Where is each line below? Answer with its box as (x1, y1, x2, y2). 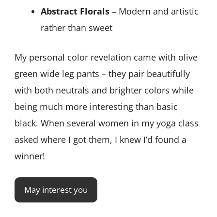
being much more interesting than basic (15, 101, 178, 113)
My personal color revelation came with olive (15, 51, 198, 63)
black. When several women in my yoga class (15, 117, 199, 129)
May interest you (24, 184, 88, 196)
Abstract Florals (41, 5, 109, 17)
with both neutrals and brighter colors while (15, 84, 194, 96)
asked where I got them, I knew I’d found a (15, 134, 186, 146)
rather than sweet (41, 22, 112, 34)
